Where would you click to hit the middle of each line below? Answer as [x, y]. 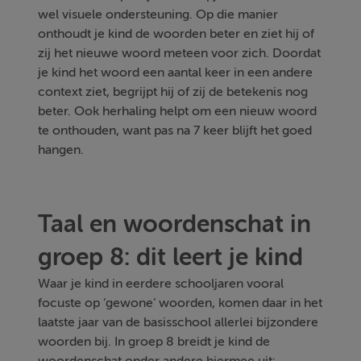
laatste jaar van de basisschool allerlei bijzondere [178, 322]
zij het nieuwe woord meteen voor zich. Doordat [180, 53]
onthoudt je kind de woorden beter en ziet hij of [176, 33]
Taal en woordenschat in [175, 224]
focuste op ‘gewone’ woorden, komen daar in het [180, 303]
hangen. [61, 149]
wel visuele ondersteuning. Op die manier [158, 14]
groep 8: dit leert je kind [171, 257]
